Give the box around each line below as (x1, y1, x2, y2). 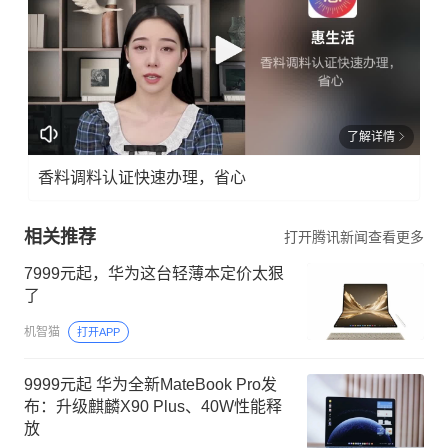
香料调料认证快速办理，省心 (38, 168, 246, 186)
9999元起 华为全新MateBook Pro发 (24, 375, 277, 393)
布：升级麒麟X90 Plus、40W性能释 (24, 397, 282, 415)
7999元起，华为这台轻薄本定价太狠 (24, 264, 284, 282)
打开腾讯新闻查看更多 (284, 228, 424, 245)
